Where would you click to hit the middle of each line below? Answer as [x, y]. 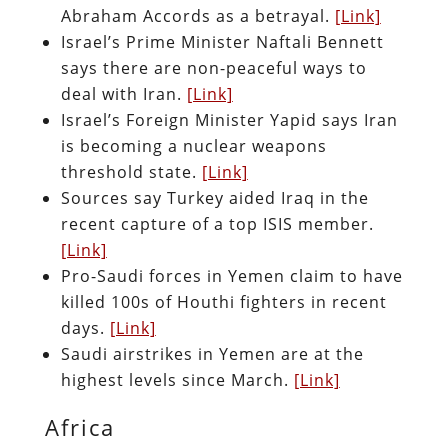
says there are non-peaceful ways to [213, 67]
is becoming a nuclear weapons [193, 145]
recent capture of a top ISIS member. [217, 223]
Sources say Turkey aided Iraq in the [214, 197]
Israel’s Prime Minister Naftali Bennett [222, 41]
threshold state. [131, 171]
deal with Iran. [123, 93]
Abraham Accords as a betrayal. [197, 15]
